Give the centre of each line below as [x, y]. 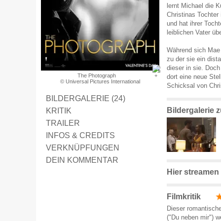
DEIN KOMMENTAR [82, 160]
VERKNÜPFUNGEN [83, 148]
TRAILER [63, 123]
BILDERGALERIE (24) [86, 98]
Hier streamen [193, 172]
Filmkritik [184, 196]
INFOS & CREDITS [80, 135]
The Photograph [97, 76]
